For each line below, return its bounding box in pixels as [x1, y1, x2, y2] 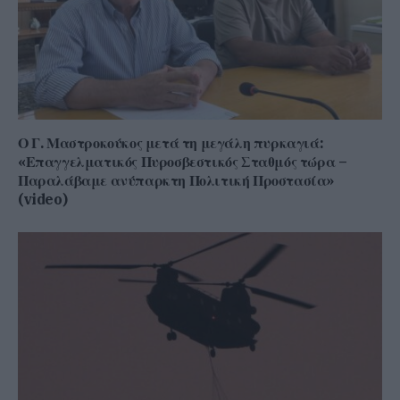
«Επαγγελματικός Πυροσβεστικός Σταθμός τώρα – [18, 152, 347, 171]
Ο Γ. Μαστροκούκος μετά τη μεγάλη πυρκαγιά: [18, 133, 324, 152]
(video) [18, 189, 68, 208]
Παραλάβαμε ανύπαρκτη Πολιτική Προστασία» [18, 171, 335, 189]
